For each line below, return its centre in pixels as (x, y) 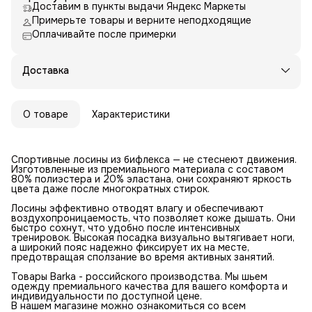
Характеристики (131, 114)
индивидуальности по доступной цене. (107, 296)
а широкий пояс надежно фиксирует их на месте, (130, 247)
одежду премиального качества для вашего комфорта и (149, 286)
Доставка (46, 70)
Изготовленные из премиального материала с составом (147, 169)
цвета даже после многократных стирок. (110, 188)
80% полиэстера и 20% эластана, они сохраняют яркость (151, 179)
